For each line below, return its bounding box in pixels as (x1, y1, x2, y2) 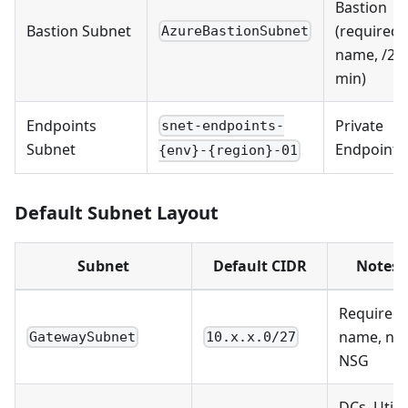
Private (335, 116, 383, 137)
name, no (339, 327, 403, 348)
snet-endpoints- (161, 117, 285, 135)
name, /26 (335, 45, 403, 66)
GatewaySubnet (29, 329, 137, 346)
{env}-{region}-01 (158, 142, 298, 159)
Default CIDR (212, 256, 307, 277)
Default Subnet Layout (15, 200, 219, 226)
